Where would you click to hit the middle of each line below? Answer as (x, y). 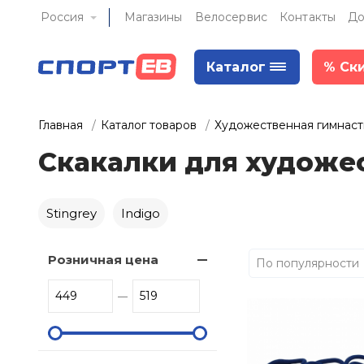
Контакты (308, 17)
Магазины (153, 17)
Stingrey (71, 213)
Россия (62, 17)
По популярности (308, 263)
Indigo (141, 213)
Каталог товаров (149, 125)
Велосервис (231, 17)
